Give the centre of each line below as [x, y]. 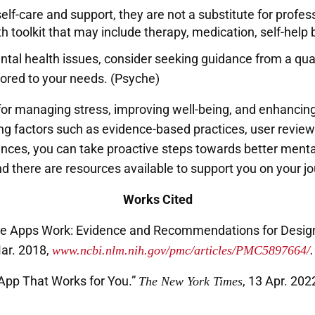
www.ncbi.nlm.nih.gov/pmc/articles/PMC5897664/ [181, 251]
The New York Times [191, 282]
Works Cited [157, 200]
